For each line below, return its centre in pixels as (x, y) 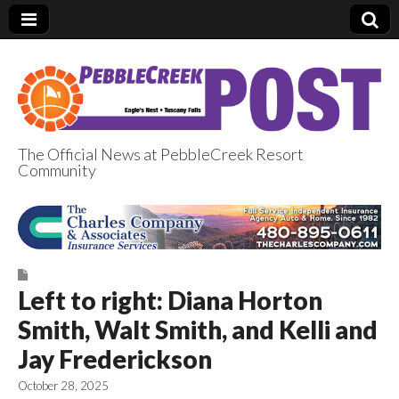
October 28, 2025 (63, 386)
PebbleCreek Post (184, 197)
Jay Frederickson (115, 359)
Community (57, 170)
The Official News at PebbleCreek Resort (161, 154)
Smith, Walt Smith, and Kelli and (198, 330)
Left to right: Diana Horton (170, 301)
